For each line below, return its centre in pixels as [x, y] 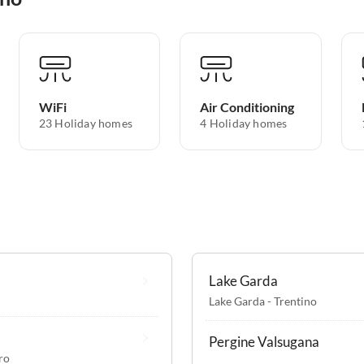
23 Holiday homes [85, 123]
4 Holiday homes [244, 123]
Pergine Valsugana [264, 342]
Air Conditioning [247, 107]
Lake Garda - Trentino [263, 301]
